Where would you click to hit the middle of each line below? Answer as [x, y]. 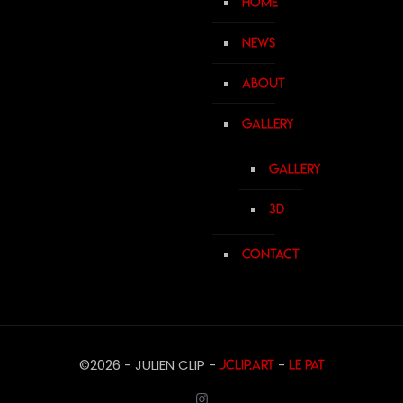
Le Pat [306, 365]
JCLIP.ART [246, 365]
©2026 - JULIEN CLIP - [149, 365]
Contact [271, 254]
